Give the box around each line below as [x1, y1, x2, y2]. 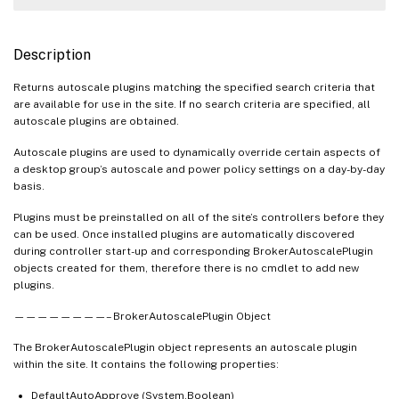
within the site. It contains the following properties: [13, 357, 279, 370]
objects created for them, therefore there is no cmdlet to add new [13, 261, 359, 274]
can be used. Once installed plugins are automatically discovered [13, 227, 354, 240]
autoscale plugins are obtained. [13, 114, 179, 127]
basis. [13, 179, 45, 192]
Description [13, 45, 91, 63]
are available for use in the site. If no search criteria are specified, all [13, 97, 370, 110]
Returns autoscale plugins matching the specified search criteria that [13, 80, 375, 94]
